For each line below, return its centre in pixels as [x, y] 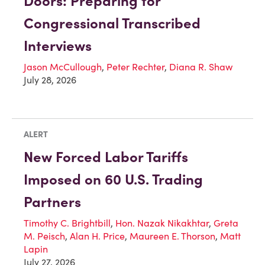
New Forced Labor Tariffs [106, 157]
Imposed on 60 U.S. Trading [113, 180]
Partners [52, 202]
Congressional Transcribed [112, 24]
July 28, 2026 [50, 80]
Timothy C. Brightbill [67, 223]
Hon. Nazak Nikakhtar [162, 223]
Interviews [58, 46]
